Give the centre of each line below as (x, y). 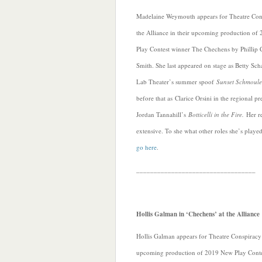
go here (146, 147)
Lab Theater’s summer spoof (176, 82)
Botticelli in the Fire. (217, 114)
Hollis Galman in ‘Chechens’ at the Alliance (198, 214)
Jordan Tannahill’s (162, 114)
